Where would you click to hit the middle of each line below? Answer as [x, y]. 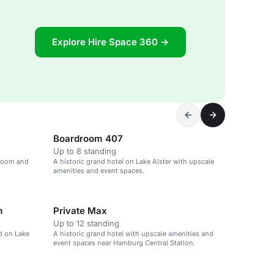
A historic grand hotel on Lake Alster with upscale [134, 161]
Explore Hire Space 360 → [110, 42]
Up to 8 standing [85, 151]
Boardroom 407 [88, 139]
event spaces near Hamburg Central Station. [124, 243]
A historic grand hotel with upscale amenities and [133, 234]
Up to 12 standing [86, 223]
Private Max [80, 211]
